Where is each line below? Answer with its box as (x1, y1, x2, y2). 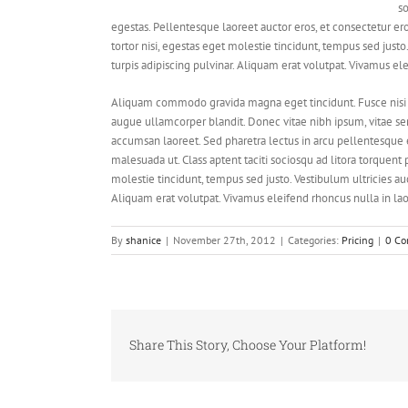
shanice (126, 233, 161, 247)
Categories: (288, 233, 342, 247)
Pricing (342, 233, 373, 247)
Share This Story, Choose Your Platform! (129, 336, 366, 354)
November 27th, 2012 (173, 233, 276, 247)
